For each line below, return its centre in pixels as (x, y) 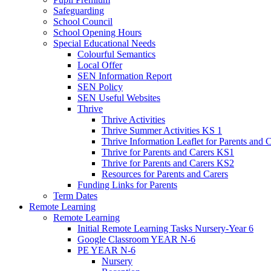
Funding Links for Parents (127, 184)
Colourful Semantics (116, 54)
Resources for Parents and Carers (165, 174)
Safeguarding (79, 10)
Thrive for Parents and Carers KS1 (168, 152)
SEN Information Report (125, 76)
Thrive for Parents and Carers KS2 (168, 163)
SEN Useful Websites (119, 97)
